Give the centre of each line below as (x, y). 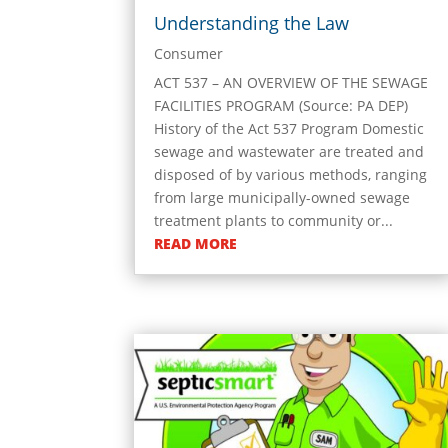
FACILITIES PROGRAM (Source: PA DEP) (281, 106)
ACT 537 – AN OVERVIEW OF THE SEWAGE (291, 83)
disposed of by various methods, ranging (291, 175)
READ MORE (196, 244)
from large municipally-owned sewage (282, 198)
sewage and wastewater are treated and (289, 152)
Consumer (189, 54)
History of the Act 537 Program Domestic (289, 129)
